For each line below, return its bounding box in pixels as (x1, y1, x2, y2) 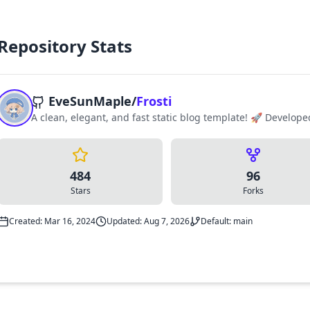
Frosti (136, 92, 172, 109)
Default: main (201, 215, 253, 227)
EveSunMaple (48, 92, 131, 109)
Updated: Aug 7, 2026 (107, 215, 190, 227)
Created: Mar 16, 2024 (9, 215, 95, 227)
